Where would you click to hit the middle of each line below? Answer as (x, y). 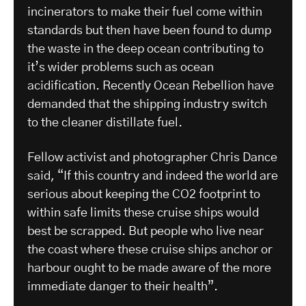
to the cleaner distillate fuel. (105, 123)
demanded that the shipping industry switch (147, 104)
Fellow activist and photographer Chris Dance (152, 157)
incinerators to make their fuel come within (145, 12)
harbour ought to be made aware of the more (149, 268)
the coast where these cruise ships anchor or (150, 250)
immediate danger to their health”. (123, 287)
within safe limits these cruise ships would (143, 213)
